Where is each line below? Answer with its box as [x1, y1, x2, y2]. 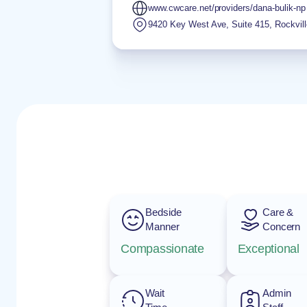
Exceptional [237, 242, 299, 256]
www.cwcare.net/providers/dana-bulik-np [148, 3, 306, 13]
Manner [145, 221, 180, 232]
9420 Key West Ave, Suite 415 [148, 19, 270, 29]
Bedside [145, 206, 182, 218]
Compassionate [121, 242, 204, 256]
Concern [262, 221, 301, 232]
